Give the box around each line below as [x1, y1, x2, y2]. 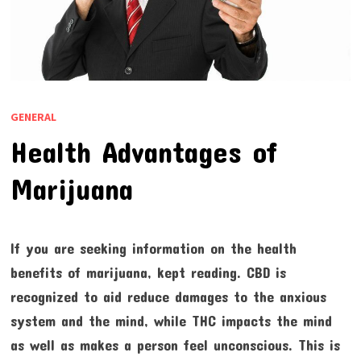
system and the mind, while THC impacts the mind [10, 312, 332, 330]
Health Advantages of [10, 135, 277, 169]
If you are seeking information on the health [10, 239, 297, 258]
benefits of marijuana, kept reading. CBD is [10, 263, 286, 282]
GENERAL [10, 110, 56, 125]
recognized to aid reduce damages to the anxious [10, 288, 326, 306]
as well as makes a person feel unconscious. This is [10, 336, 340, 355]
